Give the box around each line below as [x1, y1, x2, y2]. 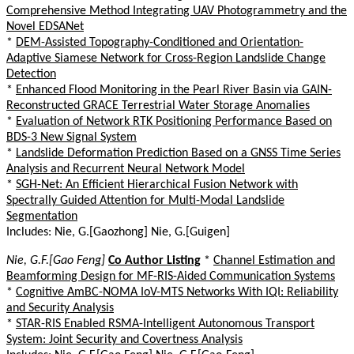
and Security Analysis [6, 301, 114, 314]
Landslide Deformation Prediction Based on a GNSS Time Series [16, 146, 341, 160]
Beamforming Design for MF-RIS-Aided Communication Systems [6, 269, 335, 283]
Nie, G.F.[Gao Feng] [6, 254, 105, 267]
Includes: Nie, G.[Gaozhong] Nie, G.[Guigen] [6, 225, 230, 239]
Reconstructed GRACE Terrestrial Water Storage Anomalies [6, 99, 310, 112]
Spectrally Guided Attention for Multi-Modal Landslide [6, 194, 284, 207]
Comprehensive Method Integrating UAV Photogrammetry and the [6, 4, 347, 17]
